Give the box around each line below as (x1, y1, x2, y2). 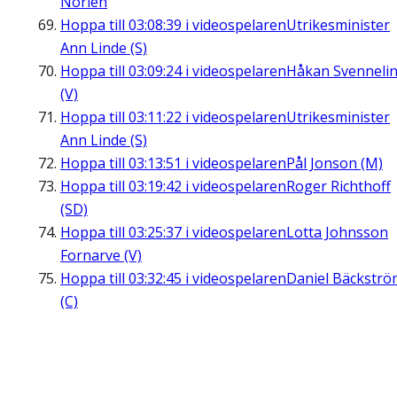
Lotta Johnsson (286, 222, 388, 243)
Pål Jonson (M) (286, 153, 383, 174)
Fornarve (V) (60, 245, 142, 266)
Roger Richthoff (286, 176, 391, 197)
